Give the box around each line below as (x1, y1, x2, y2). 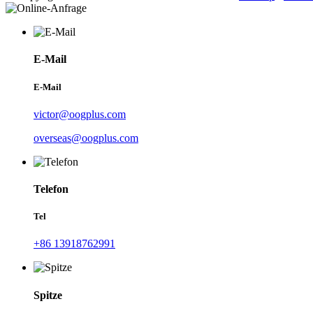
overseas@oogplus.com (34, 131, 138, 144)
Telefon (34, 183, 68, 195)
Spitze (34, 289, 62, 301)
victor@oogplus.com (34, 108, 126, 120)
